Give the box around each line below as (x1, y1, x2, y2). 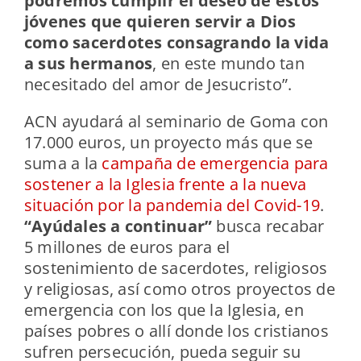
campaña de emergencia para (102, 152, 329, 175)
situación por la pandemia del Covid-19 (23, 194, 321, 217)
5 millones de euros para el (23, 236, 230, 259)
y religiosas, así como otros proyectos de (23, 278, 335, 301)
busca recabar (212, 215, 325, 238)
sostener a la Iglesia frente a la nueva (23, 173, 307, 196)
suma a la (23, 152, 102, 175)
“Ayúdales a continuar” (23, 215, 213, 238)
